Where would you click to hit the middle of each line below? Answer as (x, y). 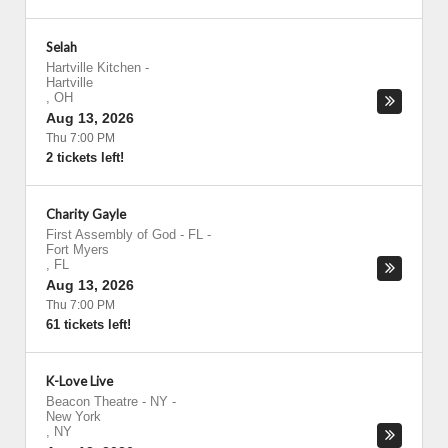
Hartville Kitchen (93, 67)
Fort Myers (77, 249)
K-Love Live (79, 381)
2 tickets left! (85, 157)
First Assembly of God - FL (124, 234)
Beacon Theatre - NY (107, 401)
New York (73, 416)
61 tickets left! (88, 324)
